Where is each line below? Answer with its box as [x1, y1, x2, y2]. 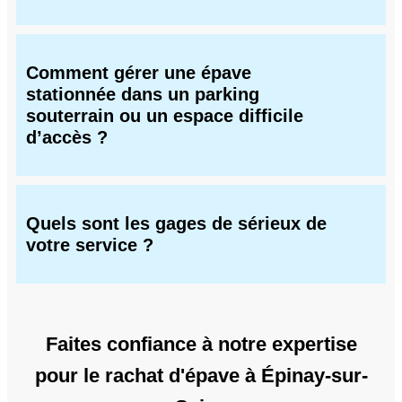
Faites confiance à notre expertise [45, 332, 357, 355]
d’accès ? [26, 127, 108, 148]
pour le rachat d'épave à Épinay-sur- [34, 363, 368, 387]
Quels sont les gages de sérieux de [26, 213, 327, 233]
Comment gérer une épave [26, 63, 251, 83]
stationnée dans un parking [26, 84, 259, 105]
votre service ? [26, 234, 153, 255]
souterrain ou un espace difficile [26, 106, 303, 127]
